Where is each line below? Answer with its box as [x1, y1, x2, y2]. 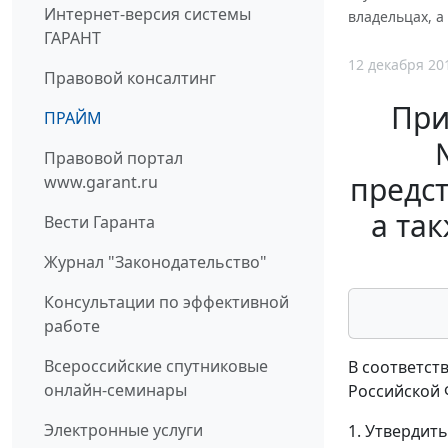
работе [44, 315, 100, 338]
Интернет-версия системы [44, 3, 251, 26]
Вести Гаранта [44, 211, 155, 234]
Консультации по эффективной [44, 291, 289, 314]
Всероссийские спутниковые [44, 355, 268, 378]
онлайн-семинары [44, 379, 187, 402]
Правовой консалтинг [44, 67, 216, 90]
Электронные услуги [44, 419, 203, 442]
